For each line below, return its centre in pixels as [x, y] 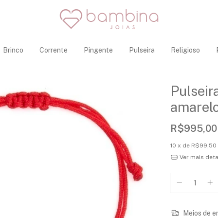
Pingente [98, 50]
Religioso [185, 50]
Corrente [53, 50]
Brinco [13, 50]
